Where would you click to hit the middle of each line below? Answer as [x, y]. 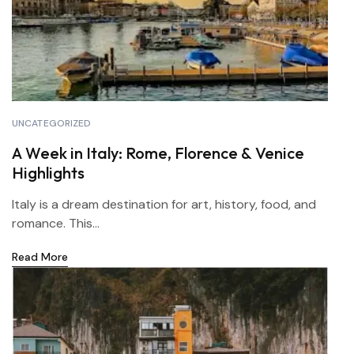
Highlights [48, 173]
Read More [40, 257]
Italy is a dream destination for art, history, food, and [164, 204]
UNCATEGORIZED [52, 123]
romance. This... [56, 223]
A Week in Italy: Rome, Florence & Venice [158, 153]
